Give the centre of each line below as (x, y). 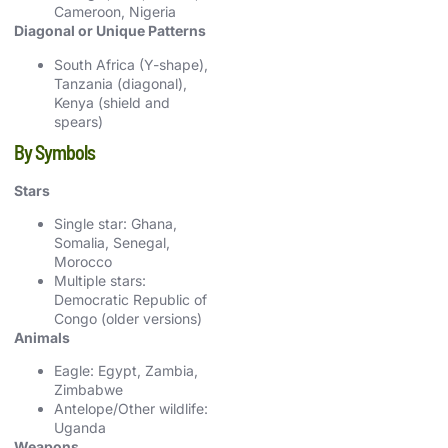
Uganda (80, 428)
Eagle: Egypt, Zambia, (126, 371)
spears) (78, 121)
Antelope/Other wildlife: (131, 409)
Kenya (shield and (112, 102)
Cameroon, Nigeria (115, 12)
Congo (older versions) (128, 318)
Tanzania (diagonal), (120, 83)
